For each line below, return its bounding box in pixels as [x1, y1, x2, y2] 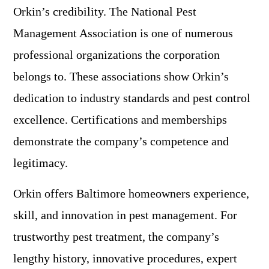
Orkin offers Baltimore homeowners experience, [13, 187, 249, 201]
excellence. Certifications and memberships [13, 113, 227, 127]
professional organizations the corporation [13, 48, 220, 62]
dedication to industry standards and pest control [13, 91, 250, 105]
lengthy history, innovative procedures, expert [13, 252, 237, 265]
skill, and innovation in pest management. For [13, 208, 237, 222]
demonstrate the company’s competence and [13, 134, 229, 148]
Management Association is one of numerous [13, 26, 233, 40]
